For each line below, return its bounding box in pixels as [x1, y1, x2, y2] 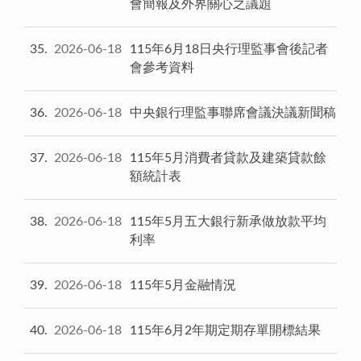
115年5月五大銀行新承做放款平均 [130, 214, 326, 228]
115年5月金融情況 [130, 278, 236, 292]
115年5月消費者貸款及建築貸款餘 [130, 151, 326, 164]
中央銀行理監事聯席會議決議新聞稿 [130, 106, 336, 119]
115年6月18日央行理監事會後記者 [130, 42, 328, 56]
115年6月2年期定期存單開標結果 [130, 323, 321, 337]
